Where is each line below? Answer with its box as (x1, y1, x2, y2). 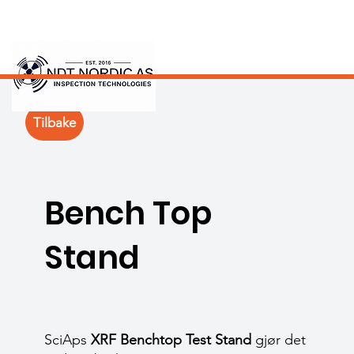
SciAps (44, 331, 91, 348)
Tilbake (33, 114, 76, 130)
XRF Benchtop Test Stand (91, 331, 251, 348)
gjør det (251, 331, 306, 348)
